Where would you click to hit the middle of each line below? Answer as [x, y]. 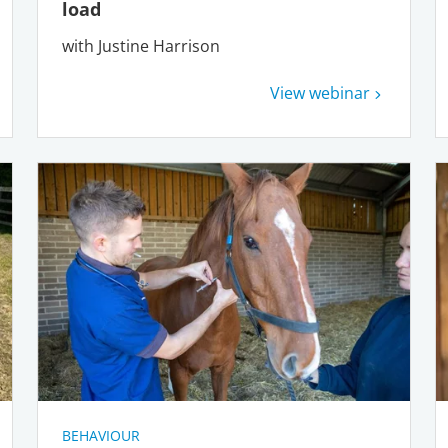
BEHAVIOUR [101, 436]
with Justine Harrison [141, 45]
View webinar [319, 92]
